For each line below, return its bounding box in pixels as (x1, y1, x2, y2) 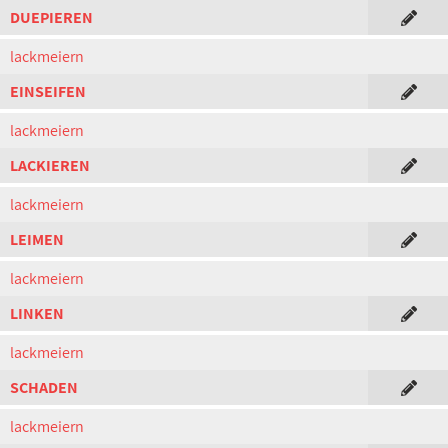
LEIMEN (10, 229, 64, 250)
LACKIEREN (10, 155, 90, 176)
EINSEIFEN (10, 81, 86, 102)
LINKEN (10, 303, 64, 324)
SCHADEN (10, 377, 78, 398)
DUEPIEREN (10, 7, 93, 28)
